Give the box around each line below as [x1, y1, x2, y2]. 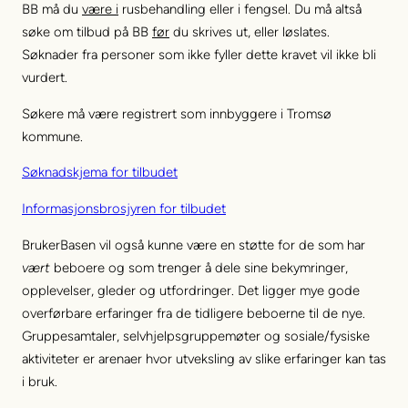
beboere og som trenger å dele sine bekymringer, [50, 259, 348, 276]
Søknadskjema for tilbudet [22, 164, 178, 181]
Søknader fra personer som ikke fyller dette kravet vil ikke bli [22, 46, 376, 63]
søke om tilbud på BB [22, 23, 152, 40]
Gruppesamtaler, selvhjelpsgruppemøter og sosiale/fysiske [22, 327, 370, 344]
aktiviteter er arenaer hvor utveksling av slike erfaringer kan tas [22, 350, 386, 367]
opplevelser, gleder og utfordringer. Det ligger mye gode [22, 281, 360, 299]
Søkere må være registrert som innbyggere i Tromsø [22, 105, 331, 122]
